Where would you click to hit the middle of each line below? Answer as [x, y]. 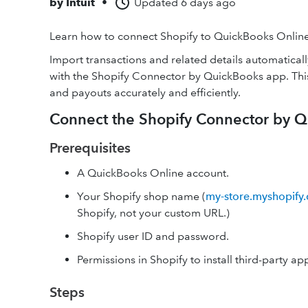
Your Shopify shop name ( [141, 196]
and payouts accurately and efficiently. [145, 92]
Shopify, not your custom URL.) [153, 213]
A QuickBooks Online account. [153, 173]
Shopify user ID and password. [153, 236]
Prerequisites [90, 148]
